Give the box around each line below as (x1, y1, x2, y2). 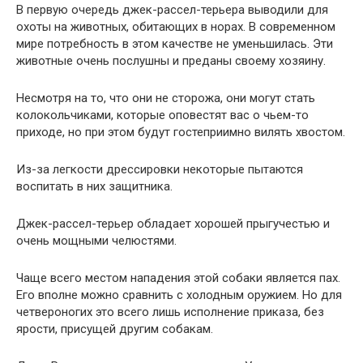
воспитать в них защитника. (16, 178, 173, 194)
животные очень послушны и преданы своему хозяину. (16, 53, 326, 68)
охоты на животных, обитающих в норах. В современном (16, 19, 335, 34)
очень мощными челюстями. (16, 233, 177, 248)
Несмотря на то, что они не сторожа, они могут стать (16, 90, 315, 105)
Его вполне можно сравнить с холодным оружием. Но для (16, 287, 342, 302)
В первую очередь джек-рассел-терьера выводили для (16, 2, 328, 17)
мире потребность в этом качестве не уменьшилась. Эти (16, 36, 333, 51)
